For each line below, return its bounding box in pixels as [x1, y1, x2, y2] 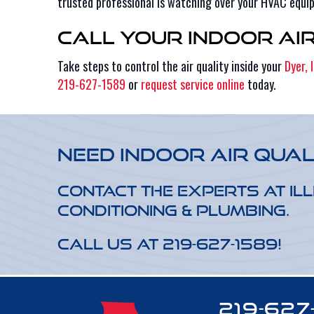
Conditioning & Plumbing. [57, 202, 289, 219]
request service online [141, 75, 245, 93]
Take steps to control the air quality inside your [57, 57, 285, 75]
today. [245, 75, 276, 93]
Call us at [57, 235, 163, 252]
